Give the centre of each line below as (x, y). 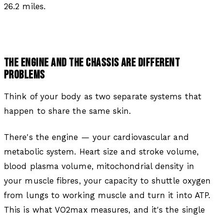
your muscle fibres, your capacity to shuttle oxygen (108, 180)
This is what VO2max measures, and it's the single (105, 209)
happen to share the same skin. (68, 111)
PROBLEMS (24, 75)
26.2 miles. (25, 6)
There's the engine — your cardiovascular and (96, 137)
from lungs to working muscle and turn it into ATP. (107, 195)
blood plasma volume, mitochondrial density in (99, 166)
